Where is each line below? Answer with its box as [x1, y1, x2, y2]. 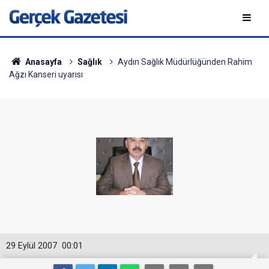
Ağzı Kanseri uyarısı [9, 70, 83, 79]
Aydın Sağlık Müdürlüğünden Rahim [117, 57, 252, 67]
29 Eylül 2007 [6, 241, 57, 251]
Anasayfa [23, 57, 62, 67]
